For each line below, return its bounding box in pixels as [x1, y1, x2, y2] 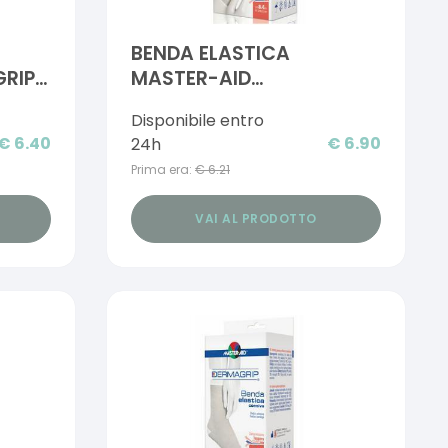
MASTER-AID [130, 65, 251, 93]
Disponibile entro [130, 108, 264, 132]
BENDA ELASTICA [130, 40, 290, 68]
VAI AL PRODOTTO [195, 209, 317, 227]
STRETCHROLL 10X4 [130, 90, 313, 118]
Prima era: [130, 160, 192, 178]
